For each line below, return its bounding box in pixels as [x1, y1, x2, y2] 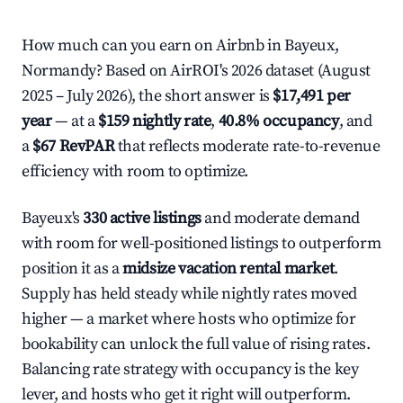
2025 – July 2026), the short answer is [22, 85, 273, 106]
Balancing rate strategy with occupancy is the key [22, 359, 359, 380]
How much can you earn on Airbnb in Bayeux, [22, 35, 339, 56]
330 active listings [83, 208, 201, 228]
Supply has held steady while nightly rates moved [22, 283, 357, 304]
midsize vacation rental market [122, 258, 335, 279]
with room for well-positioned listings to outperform [22, 233, 381, 254]
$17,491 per [273, 85, 352, 106]
